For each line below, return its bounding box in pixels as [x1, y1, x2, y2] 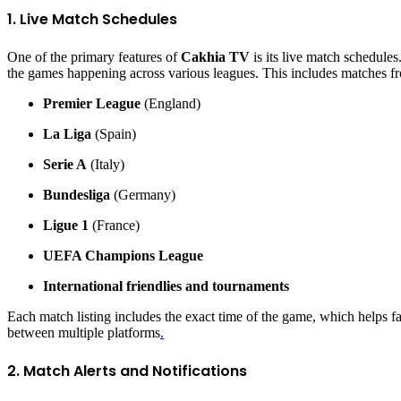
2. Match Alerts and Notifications [7, 361, 247, 382]
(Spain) [91, 126, 136, 142]
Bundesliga [43, 187, 110, 203]
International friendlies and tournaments [43, 278, 289, 294]
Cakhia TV [181, 49, 250, 65]
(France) [89, 218, 140, 234]
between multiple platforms [7, 325, 160, 341]
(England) [141, 96, 200, 112]
